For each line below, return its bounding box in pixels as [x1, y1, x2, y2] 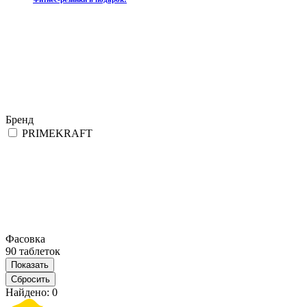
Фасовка [5, 233, 45, 245]
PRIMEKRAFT [22, 127, 93, 140]
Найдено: [5, 286, 52, 299]
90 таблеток [5, 245, 60, 258]
